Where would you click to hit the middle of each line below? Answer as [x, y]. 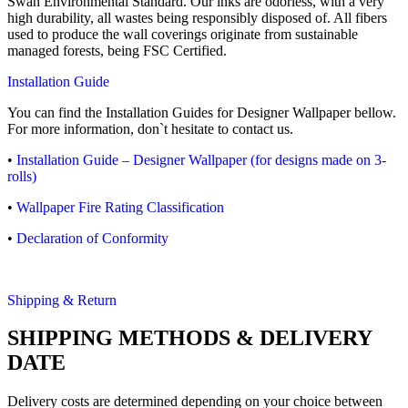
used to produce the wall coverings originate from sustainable [183, 34]
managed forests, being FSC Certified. [117, 50]
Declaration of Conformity [92, 238]
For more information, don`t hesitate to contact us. [150, 128]
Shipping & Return [62, 300]
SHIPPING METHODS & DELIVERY [189, 338]
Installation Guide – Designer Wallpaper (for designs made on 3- [201, 159]
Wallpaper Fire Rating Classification [120, 207]
